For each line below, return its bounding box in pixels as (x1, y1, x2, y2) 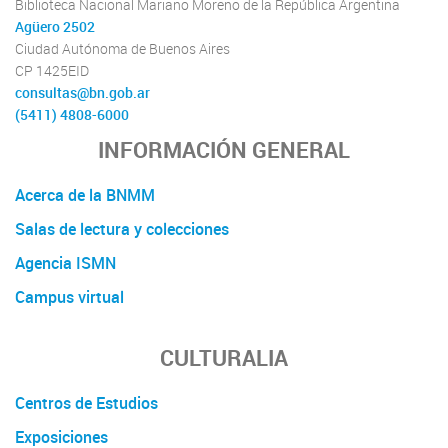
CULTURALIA (160, 341, 288, 373)
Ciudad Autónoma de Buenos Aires (15, 40, 230, 59)
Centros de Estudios (15, 391, 158, 414)
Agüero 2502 (15, 18, 95, 37)
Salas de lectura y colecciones (15, 217, 229, 240)
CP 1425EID (15, 62, 89, 81)
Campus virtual (15, 285, 124, 308)
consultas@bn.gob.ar (15, 84, 150, 103)
